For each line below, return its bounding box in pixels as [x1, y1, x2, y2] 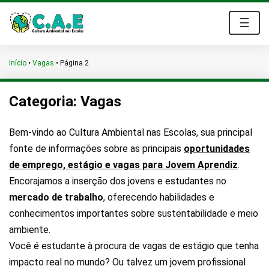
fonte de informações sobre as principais [9, 143, 184, 154]
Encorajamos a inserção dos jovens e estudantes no [9, 175, 226, 187]
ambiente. [9, 224, 50, 235]
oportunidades [184, 143, 250, 154]
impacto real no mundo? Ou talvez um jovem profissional [9, 256, 246, 268]
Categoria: [9, 93, 80, 110]
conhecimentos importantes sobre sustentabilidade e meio [9, 208, 258, 219]
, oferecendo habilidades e [103, 192, 214, 203]
